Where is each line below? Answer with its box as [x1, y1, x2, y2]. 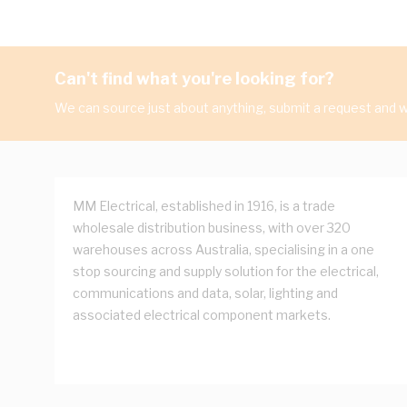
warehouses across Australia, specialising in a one [73, 242, 374, 257]
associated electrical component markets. [73, 307, 331, 323]
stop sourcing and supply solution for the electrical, [73, 263, 379, 279]
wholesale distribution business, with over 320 [73, 220, 351, 235]
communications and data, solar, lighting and [73, 285, 338, 301]
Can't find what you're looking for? [55, 69, 334, 88]
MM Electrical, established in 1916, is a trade [73, 198, 335, 213]
